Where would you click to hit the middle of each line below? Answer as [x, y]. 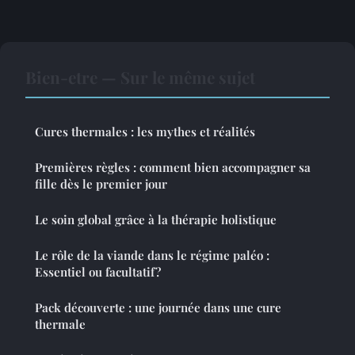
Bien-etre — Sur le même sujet [140, 76]
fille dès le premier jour [101, 183]
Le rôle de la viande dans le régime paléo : [152, 255]
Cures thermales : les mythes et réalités [145, 131]
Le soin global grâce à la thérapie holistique [156, 219]
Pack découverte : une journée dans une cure [158, 307]
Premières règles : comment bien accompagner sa [173, 167]
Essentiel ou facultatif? [98, 271]
